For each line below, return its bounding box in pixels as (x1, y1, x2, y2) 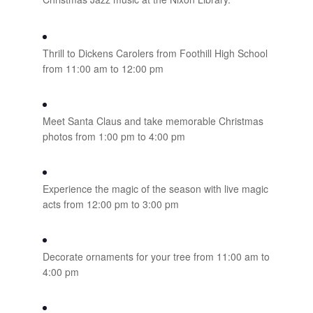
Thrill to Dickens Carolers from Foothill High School (42, 46, 268, 61)
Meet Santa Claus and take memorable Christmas (42, 114, 263, 129)
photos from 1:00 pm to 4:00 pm (42, 129, 185, 144)
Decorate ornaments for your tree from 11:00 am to (42, 249, 270, 264)
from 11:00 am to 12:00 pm (42, 61, 163, 76)
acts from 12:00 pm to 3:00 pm (42, 197, 179, 212)
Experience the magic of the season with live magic (42, 182, 268, 196)
